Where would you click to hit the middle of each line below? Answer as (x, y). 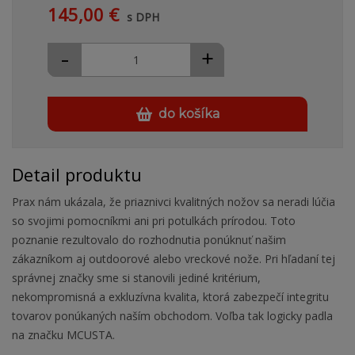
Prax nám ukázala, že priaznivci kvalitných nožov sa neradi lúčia (174, 202)
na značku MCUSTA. (63, 335)
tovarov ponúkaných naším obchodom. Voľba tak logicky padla (172, 316)
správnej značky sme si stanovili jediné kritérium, (136, 278)
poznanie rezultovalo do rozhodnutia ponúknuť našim (149, 240)
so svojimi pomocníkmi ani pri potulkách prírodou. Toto (154, 221)
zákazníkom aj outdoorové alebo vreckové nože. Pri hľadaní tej (174, 259)
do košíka (189, 114)
